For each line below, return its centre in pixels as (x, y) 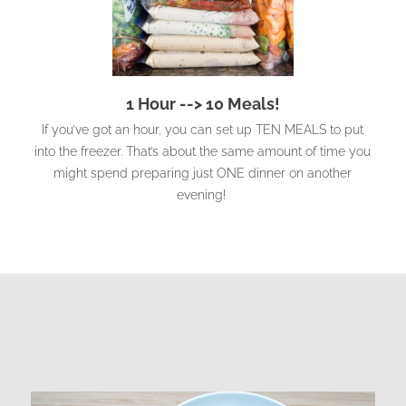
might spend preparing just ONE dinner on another (203, 173)
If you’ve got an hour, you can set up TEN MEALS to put (203, 129)
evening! (203, 194)
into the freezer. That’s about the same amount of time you (203, 151)
